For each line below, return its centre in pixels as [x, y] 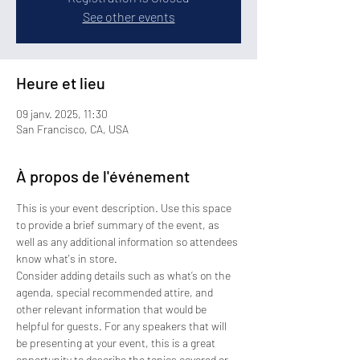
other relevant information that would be [112, 309]
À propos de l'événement [103, 176]
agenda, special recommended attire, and [116, 292]
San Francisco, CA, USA [72, 129]
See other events [129, 16]
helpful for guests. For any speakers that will [123, 326]
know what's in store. [67, 258]
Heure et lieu [61, 83]
